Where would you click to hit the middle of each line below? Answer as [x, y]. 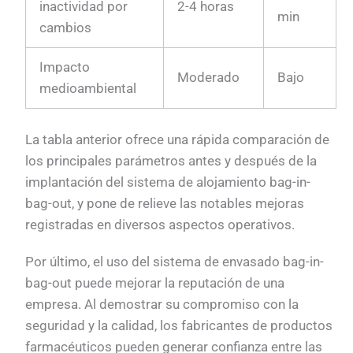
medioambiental [88, 89]
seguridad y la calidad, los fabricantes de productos [179, 326]
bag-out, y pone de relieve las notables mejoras [165, 203]
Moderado [209, 78]
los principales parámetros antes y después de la [171, 160]
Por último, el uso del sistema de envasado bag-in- [175, 262]
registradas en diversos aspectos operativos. [160, 224]
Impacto [65, 67]
